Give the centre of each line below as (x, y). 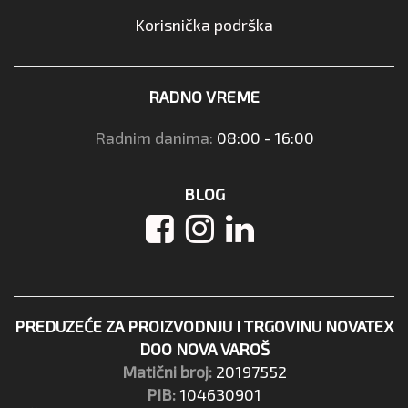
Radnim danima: (155, 137)
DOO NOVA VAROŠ (204, 348)
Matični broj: (167, 371)
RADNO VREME (204, 96)
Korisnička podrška (204, 24)
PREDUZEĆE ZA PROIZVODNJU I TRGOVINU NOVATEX (204, 326)
